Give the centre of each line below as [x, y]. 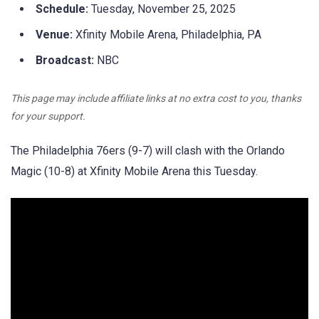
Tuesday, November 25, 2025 [162, 9]
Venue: [54, 35]
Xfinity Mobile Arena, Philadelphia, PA [167, 35]
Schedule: [62, 9]
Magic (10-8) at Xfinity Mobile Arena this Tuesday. [134, 171]
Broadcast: [65, 61]
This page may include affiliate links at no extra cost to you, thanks [156, 99]
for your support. [48, 116]
